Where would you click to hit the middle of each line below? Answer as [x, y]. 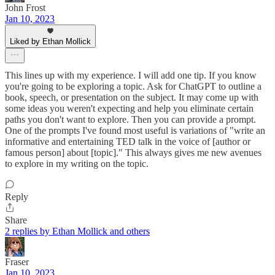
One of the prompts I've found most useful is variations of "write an [135, 130]
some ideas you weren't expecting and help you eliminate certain [129, 108]
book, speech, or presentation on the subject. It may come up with [132, 97]
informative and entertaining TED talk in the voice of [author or [128, 141]
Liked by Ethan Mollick [50, 41]
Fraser [17, 261]
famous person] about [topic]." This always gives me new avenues [133, 152]
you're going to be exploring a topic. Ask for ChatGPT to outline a [133, 86]
